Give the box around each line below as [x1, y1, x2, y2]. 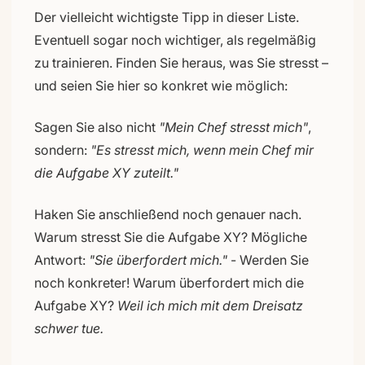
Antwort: [34, 251, 89, 268]
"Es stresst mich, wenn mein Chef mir [90, 141, 314, 158]
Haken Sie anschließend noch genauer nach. [34, 205, 301, 222]
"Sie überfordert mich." [89, 251, 227, 268]
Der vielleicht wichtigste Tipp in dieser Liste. [34, 8, 299, 25]
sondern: [34, 141, 90, 158]
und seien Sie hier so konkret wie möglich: [34, 77, 288, 94]
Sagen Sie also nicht [34, 118, 159, 135]
